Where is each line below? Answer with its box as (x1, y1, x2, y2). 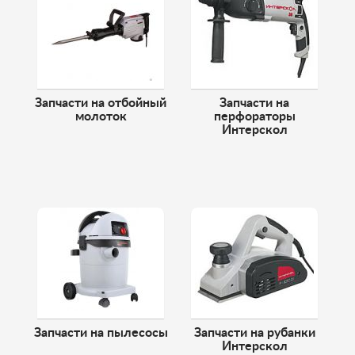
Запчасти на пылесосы (33, 326, 168, 339)
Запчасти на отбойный (35, 97, 166, 109)
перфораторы (213, 110, 296, 123)
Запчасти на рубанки (193, 326, 315, 339)
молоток (74, 110, 127, 123)
